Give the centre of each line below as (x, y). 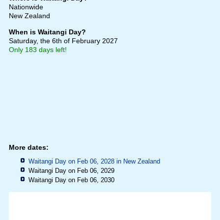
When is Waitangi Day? (47, 32)
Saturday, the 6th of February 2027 (63, 41)
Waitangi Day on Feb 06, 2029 (71, 170)
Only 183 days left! (38, 49)
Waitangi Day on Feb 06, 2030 (71, 180)
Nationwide (26, 7)
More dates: (28, 147)
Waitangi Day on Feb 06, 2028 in (76, 161)
